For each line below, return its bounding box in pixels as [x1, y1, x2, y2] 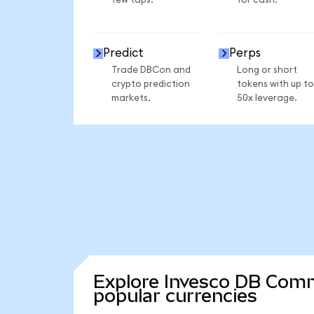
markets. [111, 93, 151, 103]
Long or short [236, 64, 297, 75]
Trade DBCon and [111, 64, 191, 75]
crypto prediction [111, 78, 190, 89]
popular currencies [93, 285, 257, 307]
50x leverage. [236, 93, 297, 103]
